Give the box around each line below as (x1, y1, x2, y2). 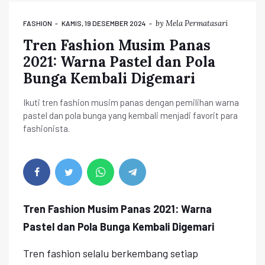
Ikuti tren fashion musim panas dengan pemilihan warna (23, 96, 239, 108)
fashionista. (23, 122, 70, 134)
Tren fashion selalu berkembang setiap (23, 246, 198, 260)
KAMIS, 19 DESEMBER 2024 (62, 18, 147, 27)
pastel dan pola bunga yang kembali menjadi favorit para (23, 109, 238, 121)
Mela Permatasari (166, 18, 228, 28)
